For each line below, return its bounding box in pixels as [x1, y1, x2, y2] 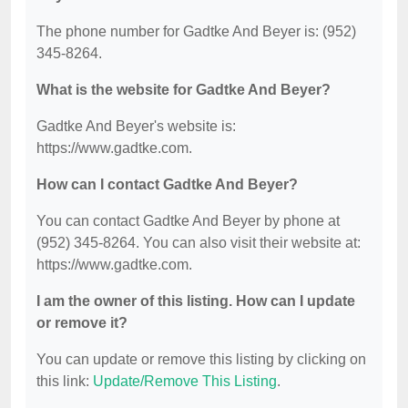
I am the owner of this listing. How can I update [36, 293, 355, 310]
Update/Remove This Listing [93, 373, 277, 390]
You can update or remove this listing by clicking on [36, 352, 366, 368]
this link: [36, 373, 93, 390]
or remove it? [36, 315, 127, 331]
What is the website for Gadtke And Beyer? [36, 82, 331, 98]
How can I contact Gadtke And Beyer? [36, 177, 298, 193]
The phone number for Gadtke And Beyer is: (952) [36, 24, 356, 40]
